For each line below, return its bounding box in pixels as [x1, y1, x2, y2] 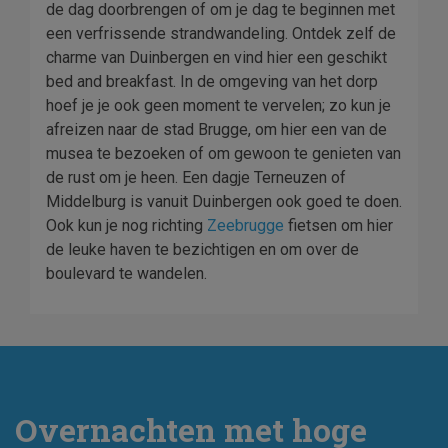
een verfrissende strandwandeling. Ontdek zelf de [46, 24, 396, 43]
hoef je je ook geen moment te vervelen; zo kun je [46, 96, 391, 115]
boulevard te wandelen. [46, 264, 207, 283]
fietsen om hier [284, 216, 393, 235]
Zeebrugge [207, 216, 284, 235]
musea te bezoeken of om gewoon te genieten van [46, 144, 401, 163]
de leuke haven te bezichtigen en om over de [46, 240, 359, 259]
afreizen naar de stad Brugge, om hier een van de [46, 120, 387, 139]
